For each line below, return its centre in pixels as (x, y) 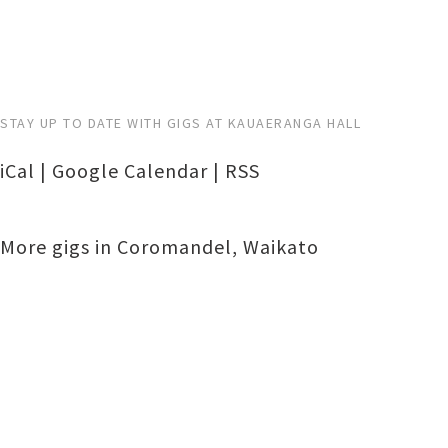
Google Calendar (130, 170)
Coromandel (174, 246)
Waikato (281, 246)
